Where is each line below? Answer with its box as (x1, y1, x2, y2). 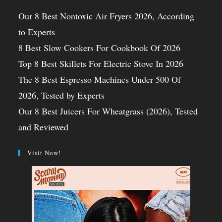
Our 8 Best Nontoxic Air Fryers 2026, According (18, 9, 195, 22)
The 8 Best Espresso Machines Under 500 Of (18, 73, 181, 85)
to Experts (18, 25, 55, 38)
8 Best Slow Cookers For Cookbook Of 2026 (18, 41, 181, 54)
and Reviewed (18, 120, 69, 133)
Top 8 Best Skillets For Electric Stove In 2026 (18, 57, 184, 69)
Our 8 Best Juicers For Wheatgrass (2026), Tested (18, 105, 198, 117)
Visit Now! (27, 148, 61, 157)
